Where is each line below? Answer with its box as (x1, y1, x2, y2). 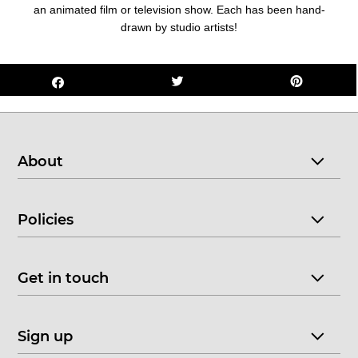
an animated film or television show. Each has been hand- (33, 3, 325, 17)
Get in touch (18, 269, 109, 288)
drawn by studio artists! (121, 21, 237, 34)
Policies (18, 211, 74, 229)
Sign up (18, 328, 74, 346)
